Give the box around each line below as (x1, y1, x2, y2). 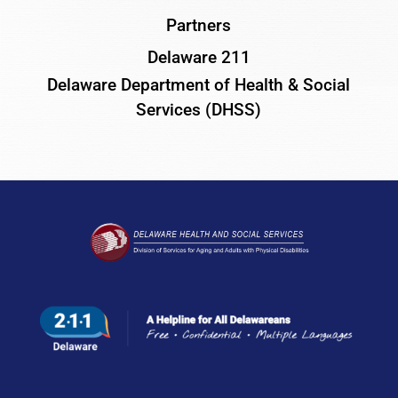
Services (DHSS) (136, 99, 262, 120)
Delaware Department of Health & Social (47, 74, 351, 95)
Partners (166, 14, 232, 36)
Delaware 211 (147, 46, 251, 68)
